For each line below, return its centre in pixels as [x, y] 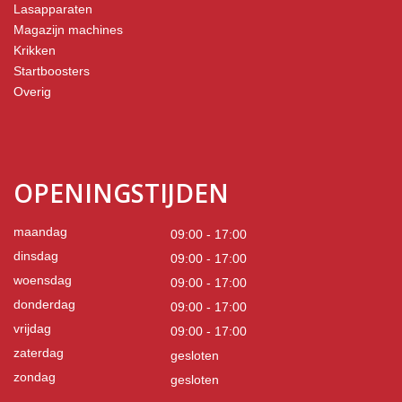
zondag [35, 377]
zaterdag [39, 353]
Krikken [35, 51]
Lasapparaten [53, 9]
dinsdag [36, 256]
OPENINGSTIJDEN [121, 193]
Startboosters [52, 71]
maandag [40, 232]
